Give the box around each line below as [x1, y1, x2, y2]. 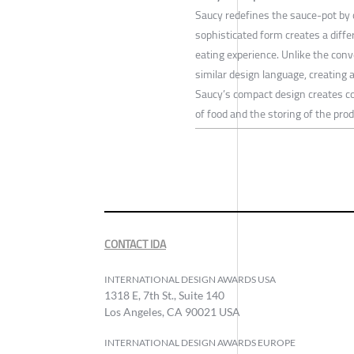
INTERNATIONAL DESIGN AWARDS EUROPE [104, 337, 296, 349]
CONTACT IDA [104, 234, 166, 255]
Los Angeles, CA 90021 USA [104, 305, 240, 319]
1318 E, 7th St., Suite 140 [104, 288, 224, 303]
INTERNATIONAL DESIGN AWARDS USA [104, 273, 276, 286]
